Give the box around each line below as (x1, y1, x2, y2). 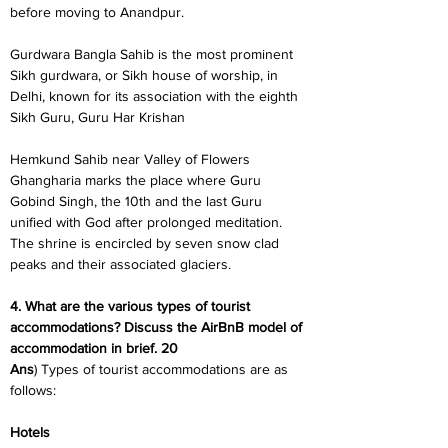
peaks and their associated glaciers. (10, 256, 231, 272)
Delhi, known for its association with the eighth (10, 88, 302, 104)
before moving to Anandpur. (10, 4, 184, 20)
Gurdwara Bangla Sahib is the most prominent (10, 46, 297, 62)
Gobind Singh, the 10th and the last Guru (10, 193, 266, 209)
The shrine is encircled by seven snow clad (10, 235, 283, 251)
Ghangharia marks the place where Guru (10, 172, 265, 188)
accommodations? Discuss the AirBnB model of (10, 319, 306, 335)
